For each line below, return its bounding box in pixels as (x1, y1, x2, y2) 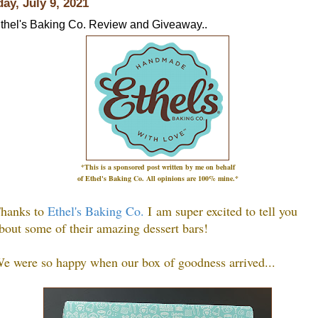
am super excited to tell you (151, 202, 297, 219)
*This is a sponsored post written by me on (80, 161, 216, 172)
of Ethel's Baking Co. (77, 172, 146, 183)
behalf (215, 161, 235, 172)
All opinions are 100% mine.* (146, 172, 238, 183)
